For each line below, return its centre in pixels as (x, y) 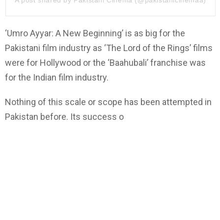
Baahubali (128, 62)
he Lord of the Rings (151, 48)
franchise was (177, 62)
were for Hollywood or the (56, 62)
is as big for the (154, 33)
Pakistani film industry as (55, 48)
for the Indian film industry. (57, 77)
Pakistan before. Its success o (64, 116)
